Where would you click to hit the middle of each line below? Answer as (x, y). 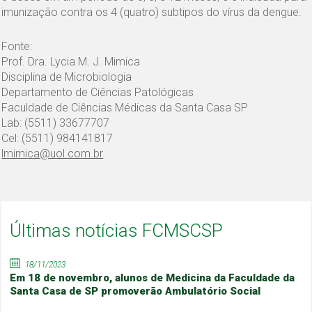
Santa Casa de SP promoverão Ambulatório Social (135, 291)
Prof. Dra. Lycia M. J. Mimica (71, 61)
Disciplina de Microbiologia (67, 77)
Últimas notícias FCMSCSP (117, 230)
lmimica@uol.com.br (53, 153)
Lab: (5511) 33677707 (56, 123)
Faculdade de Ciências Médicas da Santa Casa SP (125, 107)
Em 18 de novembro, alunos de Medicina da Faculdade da (153, 278)
